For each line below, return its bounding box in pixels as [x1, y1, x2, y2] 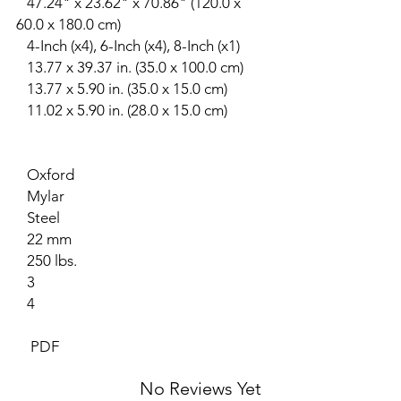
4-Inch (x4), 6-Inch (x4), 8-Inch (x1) [16, 37, 240, 55]
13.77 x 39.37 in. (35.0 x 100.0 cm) [16, 58, 243, 76]
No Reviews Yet [140, 378, 261, 399]
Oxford [16, 166, 74, 183]
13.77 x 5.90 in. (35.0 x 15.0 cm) [16, 80, 227, 98]
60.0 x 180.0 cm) [16, 15, 121, 33]
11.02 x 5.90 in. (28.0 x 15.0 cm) [16, 101, 227, 119]
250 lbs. [16, 252, 77, 269]
